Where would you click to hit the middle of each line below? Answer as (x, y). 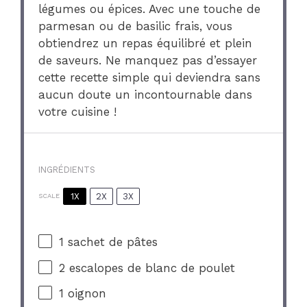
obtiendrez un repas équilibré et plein (146, 44)
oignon (85, 294)
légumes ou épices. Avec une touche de (150, 9)
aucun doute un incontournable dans (146, 95)
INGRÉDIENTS (67, 169)
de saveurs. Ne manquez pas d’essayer (148, 61)
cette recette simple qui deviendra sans (150, 78)
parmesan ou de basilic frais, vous (136, 26)
